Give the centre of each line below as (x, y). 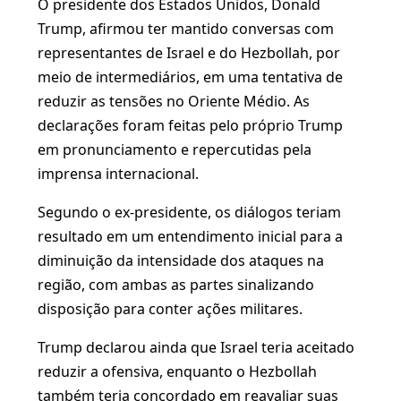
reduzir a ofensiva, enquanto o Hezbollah (177, 371)
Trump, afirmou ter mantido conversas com (186, 29)
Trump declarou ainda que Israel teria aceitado (196, 347)
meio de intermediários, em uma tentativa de (190, 77)
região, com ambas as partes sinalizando (176, 285)
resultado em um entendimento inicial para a (190, 236)
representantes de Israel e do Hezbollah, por (189, 53)
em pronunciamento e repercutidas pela (175, 149)
